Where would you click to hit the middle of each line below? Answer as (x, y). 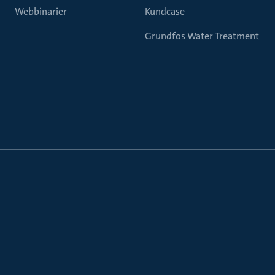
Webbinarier (41, 11)
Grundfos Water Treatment (202, 36)
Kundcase (165, 11)
